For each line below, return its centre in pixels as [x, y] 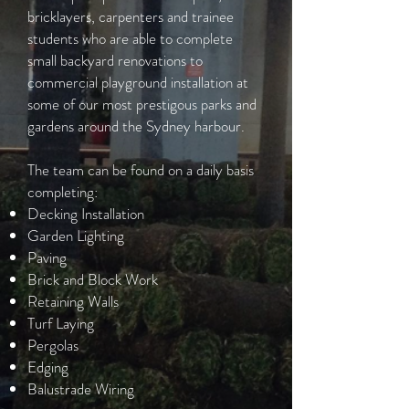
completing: [63, 192]
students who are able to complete [130, 38]
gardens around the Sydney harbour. [136, 126]
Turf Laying [61, 323]
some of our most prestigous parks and [142, 104]
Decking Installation [86, 214]
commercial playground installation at [138, 82]
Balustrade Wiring [83, 389]
